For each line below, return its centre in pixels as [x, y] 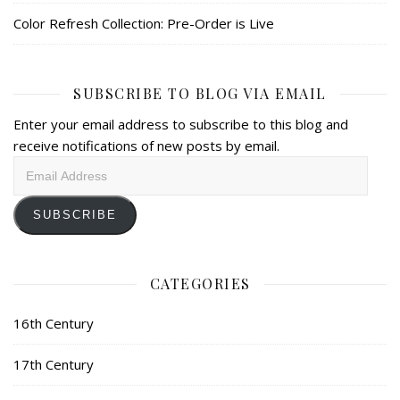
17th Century [54, 365]
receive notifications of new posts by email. [146, 146]
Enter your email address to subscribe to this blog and [181, 125]
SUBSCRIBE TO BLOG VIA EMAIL [200, 94]
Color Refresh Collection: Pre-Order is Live [144, 24]
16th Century [54, 324]
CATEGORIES [200, 284]
